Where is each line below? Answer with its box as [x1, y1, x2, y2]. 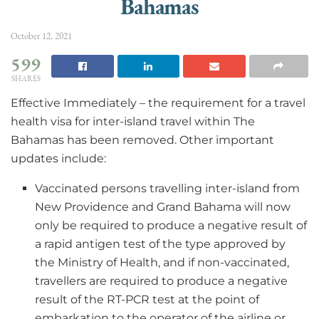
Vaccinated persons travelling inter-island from [35, 181, 300, 195]
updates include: [11, 151, 106, 165]
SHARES [11, 73, 41, 84]
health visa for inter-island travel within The [11, 114, 255, 128]
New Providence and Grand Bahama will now [35, 199, 291, 214]
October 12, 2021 [11, 29, 72, 42]
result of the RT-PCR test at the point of [35, 292, 260, 306]
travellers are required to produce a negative [35, 273, 288, 288]
